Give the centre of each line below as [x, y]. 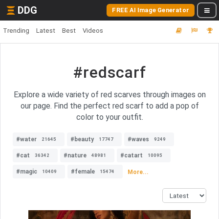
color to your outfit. [109, 117]
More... [138, 172]
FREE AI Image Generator [151, 10]
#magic [27, 172]
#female [83, 172]
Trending [16, 31]
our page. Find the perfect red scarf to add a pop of [109, 106]
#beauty [82, 139]
